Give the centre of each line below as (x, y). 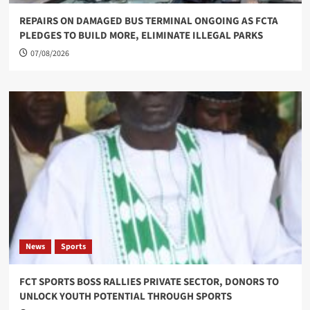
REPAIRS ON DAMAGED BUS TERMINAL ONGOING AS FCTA (148, 21)
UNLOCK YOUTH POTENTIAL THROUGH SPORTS (125, 297)
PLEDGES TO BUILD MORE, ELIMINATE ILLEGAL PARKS (141, 36)
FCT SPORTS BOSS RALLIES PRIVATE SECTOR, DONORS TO (149, 282)
